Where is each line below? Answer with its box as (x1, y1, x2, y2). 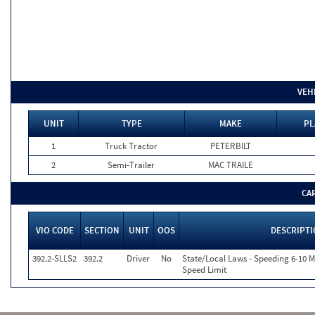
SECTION (84, 224, 120, 236)
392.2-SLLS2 (32, 252, 77, 264)
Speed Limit (182, 264, 226, 276)
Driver (127, 252, 150, 264)
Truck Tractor (105, 140, 157, 152)
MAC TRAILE (207, 159, 253, 171)
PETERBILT (210, 140, 251, 152)
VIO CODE (35, 224, 74, 236)
